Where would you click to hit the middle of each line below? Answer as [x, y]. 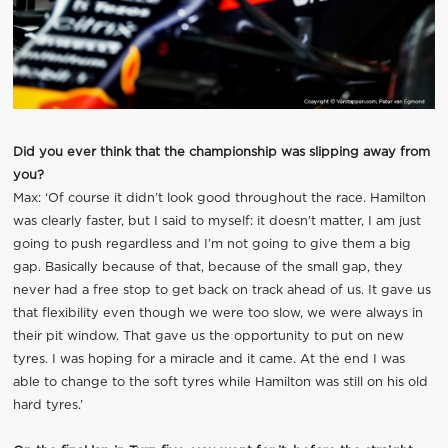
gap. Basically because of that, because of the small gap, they [207, 268]
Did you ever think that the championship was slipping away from [221, 153]
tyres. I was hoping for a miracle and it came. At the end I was [208, 360]
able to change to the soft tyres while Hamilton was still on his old [220, 383]
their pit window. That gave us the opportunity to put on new [208, 337]
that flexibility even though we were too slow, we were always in [217, 314]
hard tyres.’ [47, 406]
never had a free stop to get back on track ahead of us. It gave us [221, 291]
